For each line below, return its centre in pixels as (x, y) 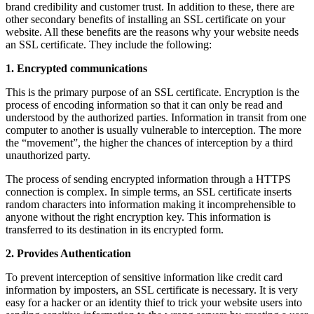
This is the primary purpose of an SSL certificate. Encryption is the (152, 92)
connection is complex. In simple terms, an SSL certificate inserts (149, 191)
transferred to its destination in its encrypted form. (115, 229)
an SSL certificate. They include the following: (109, 44)
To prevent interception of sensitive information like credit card (144, 277)
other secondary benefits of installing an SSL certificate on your (145, 19)
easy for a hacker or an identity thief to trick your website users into (154, 302)
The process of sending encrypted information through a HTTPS (148, 179)
